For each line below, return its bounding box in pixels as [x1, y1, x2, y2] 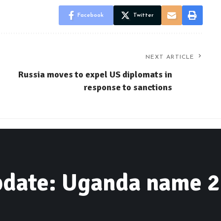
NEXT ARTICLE [146, 54, 194, 60]
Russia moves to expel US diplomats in [18, 69, 172, 80]
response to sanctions [83, 81, 172, 93]
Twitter [133, 12, 154, 18]
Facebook [77, 12, 104, 18]
